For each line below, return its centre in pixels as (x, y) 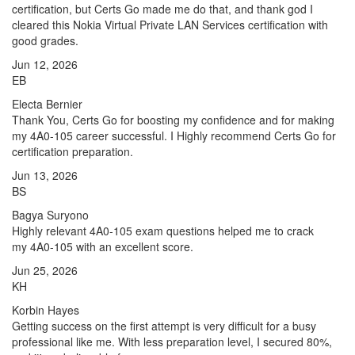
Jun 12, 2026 (45, 64)
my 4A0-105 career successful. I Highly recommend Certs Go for (174, 136)
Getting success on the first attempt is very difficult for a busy (164, 326)
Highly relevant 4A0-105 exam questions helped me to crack (163, 231)
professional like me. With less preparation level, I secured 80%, (172, 342)
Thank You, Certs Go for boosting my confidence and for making (173, 120)
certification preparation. (73, 151)
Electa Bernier (47, 104)
